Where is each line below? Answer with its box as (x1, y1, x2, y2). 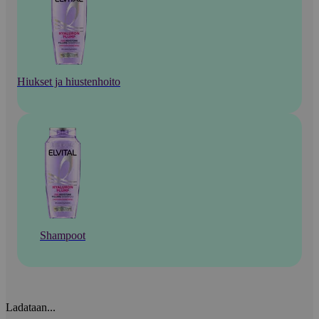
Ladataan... (6, 301, 56, 314)
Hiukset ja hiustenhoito (17, 75, 120, 88)
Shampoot (40, 229, 85, 242)
